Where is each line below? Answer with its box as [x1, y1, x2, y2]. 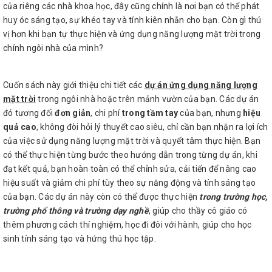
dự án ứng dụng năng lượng [144, 80, 257, 90]
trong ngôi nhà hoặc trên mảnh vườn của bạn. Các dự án [36, 94, 259, 104]
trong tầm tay [120, 108, 178, 118]
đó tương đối [3, 108, 55, 118]
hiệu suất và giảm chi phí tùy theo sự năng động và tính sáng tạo [3, 178, 256, 188]
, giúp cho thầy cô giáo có [148, 206, 248, 216]
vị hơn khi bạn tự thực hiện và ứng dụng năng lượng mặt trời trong [3, 29, 261, 39]
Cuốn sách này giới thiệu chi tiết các [3, 80, 144, 90]
